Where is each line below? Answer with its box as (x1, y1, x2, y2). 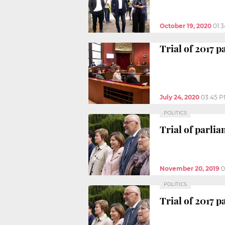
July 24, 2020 (160, 93, 199, 101)
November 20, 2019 (160, 164, 219, 172)
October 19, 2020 (160, 22, 211, 30)
